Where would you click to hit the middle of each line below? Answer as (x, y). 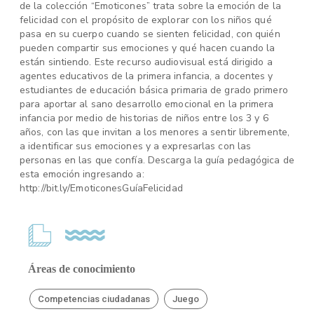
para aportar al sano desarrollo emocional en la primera (147, 104)
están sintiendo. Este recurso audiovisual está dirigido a (146, 62)
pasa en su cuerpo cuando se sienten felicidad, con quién (150, 34)
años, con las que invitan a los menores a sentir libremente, (155, 132)
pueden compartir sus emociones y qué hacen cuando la (148, 48)
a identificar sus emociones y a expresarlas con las (136, 146)
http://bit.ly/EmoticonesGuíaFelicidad (101, 188)
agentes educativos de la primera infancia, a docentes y (146, 76)
